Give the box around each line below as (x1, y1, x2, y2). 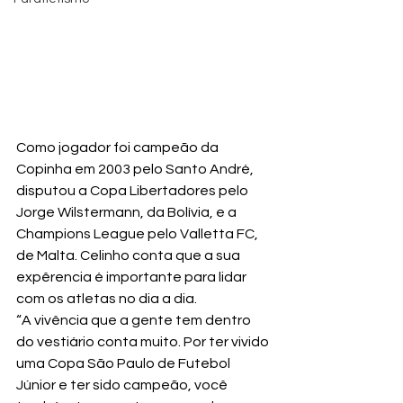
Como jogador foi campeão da (16, 140, 221, 156)
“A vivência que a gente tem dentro (16, 313, 254, 328)
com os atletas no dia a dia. (16, 291, 197, 307)
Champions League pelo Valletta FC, (16, 227, 261, 242)
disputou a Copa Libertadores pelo (16, 184, 251, 199)
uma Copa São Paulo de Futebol (16, 356, 233, 372)
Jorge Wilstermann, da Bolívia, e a (16, 205, 239, 220)
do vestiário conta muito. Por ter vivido (16, 335, 272, 350)
